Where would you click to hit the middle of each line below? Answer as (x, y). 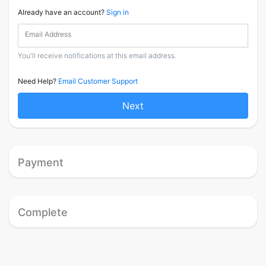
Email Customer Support (98, 81)
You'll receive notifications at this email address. (97, 56)
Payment (41, 163)
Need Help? (38, 81)
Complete (43, 213)
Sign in (118, 12)
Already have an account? (62, 12)
